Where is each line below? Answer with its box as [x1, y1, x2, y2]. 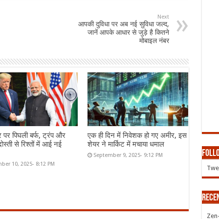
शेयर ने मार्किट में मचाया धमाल [87, 139, 164, 149]
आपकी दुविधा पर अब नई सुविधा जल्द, [78, 20, 169, 28]
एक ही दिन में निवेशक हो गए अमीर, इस [87, 131, 187, 140]
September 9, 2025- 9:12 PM [93, 152, 163, 158]
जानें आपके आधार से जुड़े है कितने [87, 28, 169, 36]
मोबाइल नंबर [139, 36, 169, 44]
